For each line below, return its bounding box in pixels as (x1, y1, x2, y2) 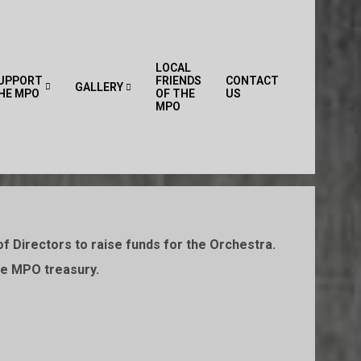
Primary (289, 88, 333, 104)
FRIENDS (156, 74, 201, 87)
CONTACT (226, 74, 279, 87)
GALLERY (75, 81, 123, 93)
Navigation (289, 109, 349, 125)
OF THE (156, 87, 195, 100)
